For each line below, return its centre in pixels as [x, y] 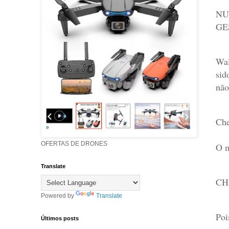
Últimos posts [60, 218]
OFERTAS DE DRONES [74, 144]
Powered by [58, 196]
